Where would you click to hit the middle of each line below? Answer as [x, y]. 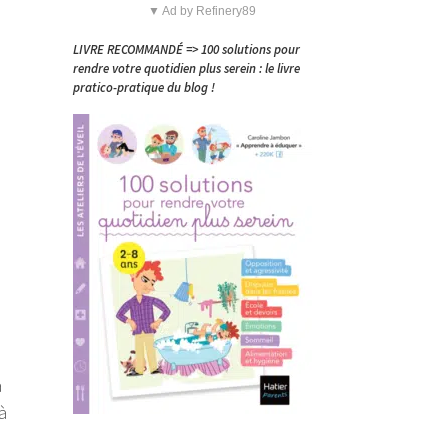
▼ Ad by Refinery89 [202, 11]
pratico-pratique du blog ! [144, 87]
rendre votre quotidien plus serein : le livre [186, 68]
